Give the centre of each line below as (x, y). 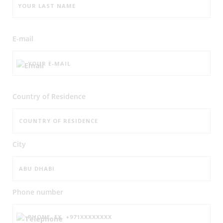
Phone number (38, 192)
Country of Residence (49, 97)
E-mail (23, 39)
